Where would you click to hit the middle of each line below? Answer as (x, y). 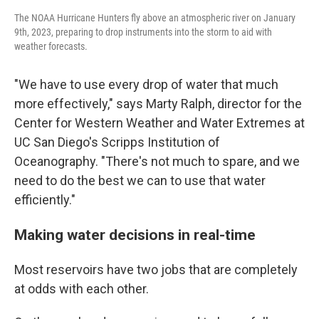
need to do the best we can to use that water (140, 180)
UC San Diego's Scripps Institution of (117, 142)
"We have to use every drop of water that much (146, 84)
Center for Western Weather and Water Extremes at (159, 122)
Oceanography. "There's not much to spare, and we (157, 161)
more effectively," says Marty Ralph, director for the (158, 103)
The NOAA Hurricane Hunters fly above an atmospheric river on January (155, 17)
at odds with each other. (82, 288)
